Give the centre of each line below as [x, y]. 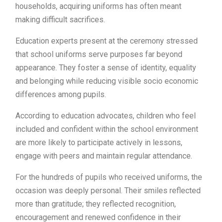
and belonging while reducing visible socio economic [107, 81]
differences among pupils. [61, 94]
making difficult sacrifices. [60, 19]
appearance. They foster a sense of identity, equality [106, 67]
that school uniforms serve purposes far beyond [99, 54]
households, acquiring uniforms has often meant [98, 6]
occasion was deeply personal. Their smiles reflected [108, 190]
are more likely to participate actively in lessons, [99, 142]
